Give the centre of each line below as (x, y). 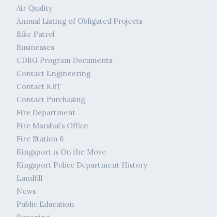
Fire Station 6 (40, 139)
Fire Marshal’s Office (52, 126)
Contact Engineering (53, 74)
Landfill (29, 178)
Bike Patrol (35, 34)
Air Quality (34, 8)
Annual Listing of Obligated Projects (79, 21)
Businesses (35, 47)
